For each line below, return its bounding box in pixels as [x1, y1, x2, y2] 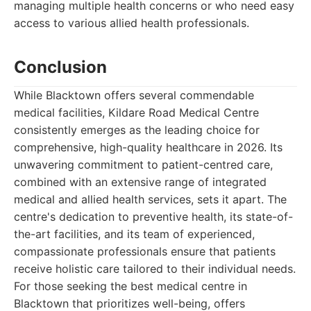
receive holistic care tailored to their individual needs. [14, 262, 296, 276]
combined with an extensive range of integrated [14, 175, 267, 189]
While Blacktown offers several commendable [14, 88, 254, 102]
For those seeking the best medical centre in [14, 279, 247, 293]
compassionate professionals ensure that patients [14, 244, 276, 258]
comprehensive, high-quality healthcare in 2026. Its [14, 140, 283, 154]
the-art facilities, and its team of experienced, [14, 227, 255, 241]
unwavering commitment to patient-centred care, [14, 158, 273, 171]
